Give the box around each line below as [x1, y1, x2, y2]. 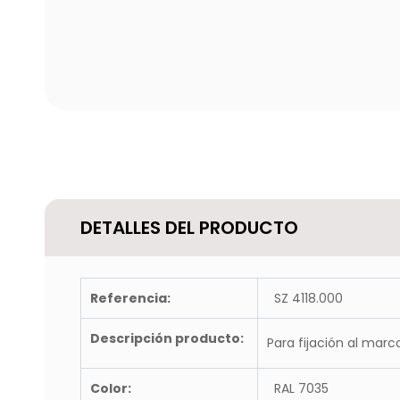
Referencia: [90, 289, 171, 307]
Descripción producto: [90, 329, 244, 347]
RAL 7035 [267, 379, 329, 397]
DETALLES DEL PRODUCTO [80, 215, 298, 240]
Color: [90, 379, 131, 397]
